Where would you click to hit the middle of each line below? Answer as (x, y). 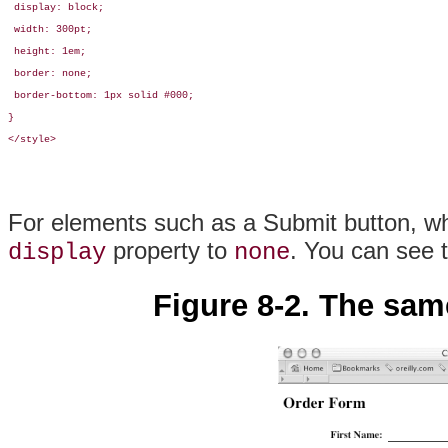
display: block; (56, 8)
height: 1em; (47, 52)
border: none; (50, 74)
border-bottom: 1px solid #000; (101, 96)
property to (170, 251)
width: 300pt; (50, 30)
